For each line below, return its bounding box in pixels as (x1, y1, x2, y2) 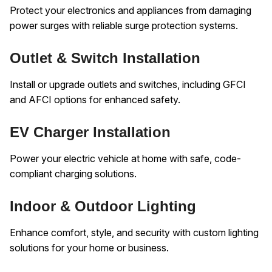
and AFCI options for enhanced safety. (10, 93, 180, 106)
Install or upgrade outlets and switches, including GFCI (10, 78, 246, 91)
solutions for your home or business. (10, 242, 169, 254)
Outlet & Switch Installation (10, 49, 200, 66)
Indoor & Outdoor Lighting (10, 197, 196, 214)
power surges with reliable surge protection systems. (10, 19, 238, 32)
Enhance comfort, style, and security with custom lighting (10, 226, 259, 239)
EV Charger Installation (10, 123, 171, 140)
